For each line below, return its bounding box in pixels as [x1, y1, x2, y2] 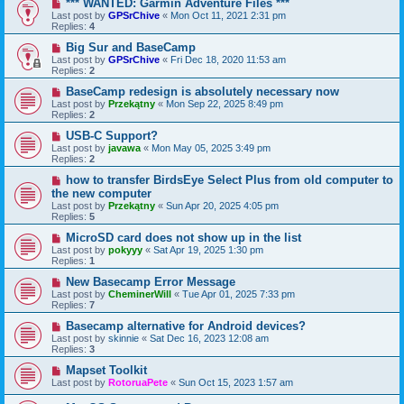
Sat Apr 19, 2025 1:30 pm [153, 244, 263, 256]
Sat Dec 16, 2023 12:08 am [150, 333, 269, 344]
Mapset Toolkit [65, 363, 147, 378]
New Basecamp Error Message [65, 275, 235, 289]
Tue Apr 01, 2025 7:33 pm [182, 289, 295, 300]
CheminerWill [108, 289, 171, 300]
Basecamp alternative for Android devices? [65, 319, 306, 334]
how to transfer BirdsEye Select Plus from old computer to [65, 173, 393, 188]
